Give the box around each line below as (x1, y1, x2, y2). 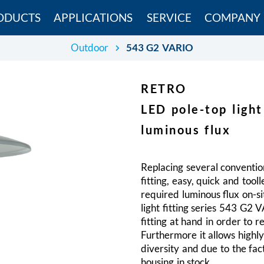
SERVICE (146, 11, 192, 24)
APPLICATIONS (53, 11, 133, 24)
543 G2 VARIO (126, 41, 194, 54)
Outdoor (70, 41, 108, 54)
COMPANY (204, 11, 260, 24)
